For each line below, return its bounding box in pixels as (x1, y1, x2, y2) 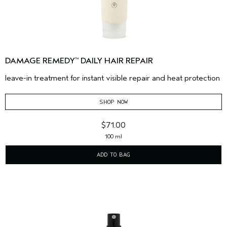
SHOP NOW (99, 98, 128, 105)
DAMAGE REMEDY (5, 56, 75, 65)
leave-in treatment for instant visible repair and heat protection (5, 73, 220, 83)
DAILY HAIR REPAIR (79, 56, 153, 65)
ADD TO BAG (97, 150, 130, 158)
